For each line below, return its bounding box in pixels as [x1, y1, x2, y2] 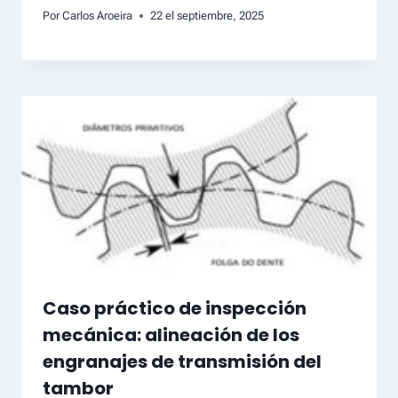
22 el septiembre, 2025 [150, 9, 265, 23]
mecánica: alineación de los [43, 322, 299, 348]
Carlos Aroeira [62, 9, 133, 23]
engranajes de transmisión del [43, 349, 322, 375]
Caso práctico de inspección [43, 296, 306, 322]
